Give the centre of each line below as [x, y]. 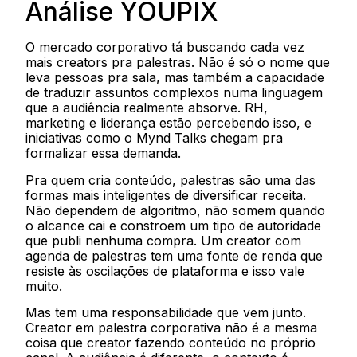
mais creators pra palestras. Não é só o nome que [178, 63]
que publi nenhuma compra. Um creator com [164, 240]
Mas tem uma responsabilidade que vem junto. [166, 312]
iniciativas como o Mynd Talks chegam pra [155, 138]
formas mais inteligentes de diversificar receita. [166, 195]
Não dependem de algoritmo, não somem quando [176, 210]
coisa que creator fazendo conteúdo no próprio [171, 342]
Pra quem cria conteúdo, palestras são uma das [171, 180]
